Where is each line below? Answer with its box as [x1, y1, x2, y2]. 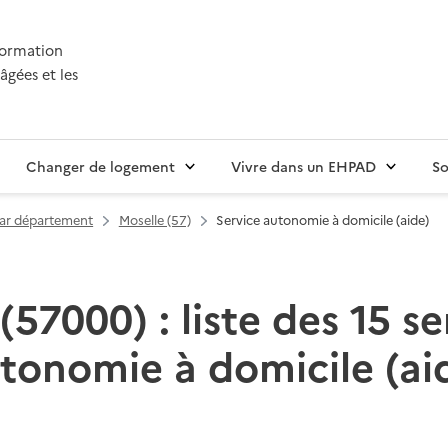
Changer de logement [26, 156, 175, 177]
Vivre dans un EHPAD [231, 156, 376, 177]
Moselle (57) [118, 211, 191, 229]
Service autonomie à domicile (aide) [216, 211, 430, 229]
